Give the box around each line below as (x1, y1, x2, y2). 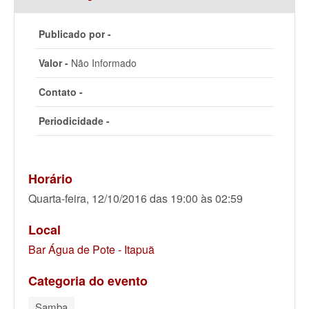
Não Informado (68, 56, 137, 70)
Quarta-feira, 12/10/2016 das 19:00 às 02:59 (28, 190, 243, 206)
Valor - (39, 56, 68, 70)
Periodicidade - (39, 114, 110, 128)
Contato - (39, 85, 83, 99)
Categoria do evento (28, 272, 148, 290)
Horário (28, 170, 72, 188)
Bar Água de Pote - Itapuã (28, 241, 154, 257)
